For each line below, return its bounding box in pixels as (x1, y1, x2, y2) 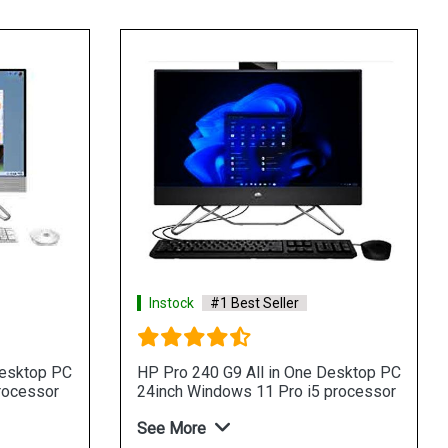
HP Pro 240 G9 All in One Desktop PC (136, 362, 401, 382)
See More (136, 418, 206, 438)
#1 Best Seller (209, 294, 299, 311)
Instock (148, 294, 194, 311)
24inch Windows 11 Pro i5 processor (136, 381, 396, 401)
